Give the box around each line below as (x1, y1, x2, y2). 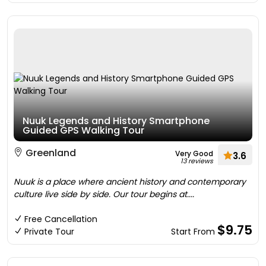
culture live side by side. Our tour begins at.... (14, 188, 194, 200)
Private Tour (24, 226, 74, 237)
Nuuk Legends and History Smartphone (23, 114, 210, 128)
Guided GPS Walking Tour (23, 123, 144, 137)
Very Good (175, 148, 213, 159)
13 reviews (180, 156, 213, 166)
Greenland (23, 146, 76, 160)
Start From (171, 226, 217, 237)
